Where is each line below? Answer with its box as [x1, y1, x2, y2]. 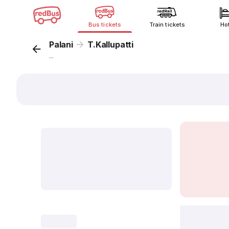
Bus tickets [88, 21, 121, 28]
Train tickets [149, 21, 185, 28]
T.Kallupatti [87, 39, 134, 50]
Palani [49, 39, 73, 50]
